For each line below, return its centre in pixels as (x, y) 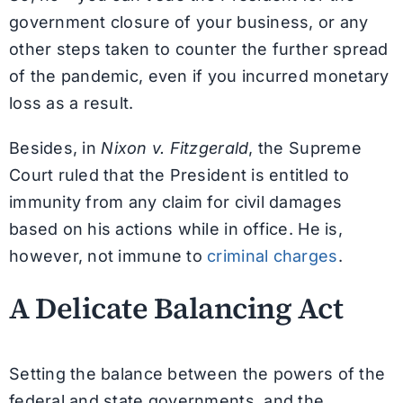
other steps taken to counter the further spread (198, 49)
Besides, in (55, 148)
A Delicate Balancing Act (176, 308)
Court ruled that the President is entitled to (179, 175)
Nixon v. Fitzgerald (175, 148)
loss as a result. (71, 103)
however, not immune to (108, 255)
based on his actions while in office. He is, (175, 228)
